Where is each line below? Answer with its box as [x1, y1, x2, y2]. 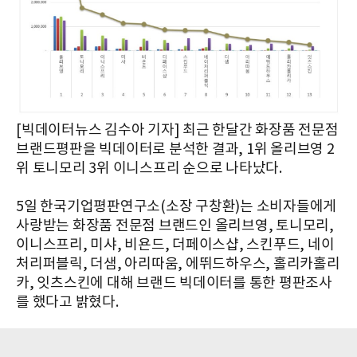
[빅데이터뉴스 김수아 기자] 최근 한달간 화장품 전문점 [16, 121, 339, 139]
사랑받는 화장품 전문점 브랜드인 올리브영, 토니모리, [16, 217, 334, 234]
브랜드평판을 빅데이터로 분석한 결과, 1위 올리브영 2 [16, 140, 335, 158]
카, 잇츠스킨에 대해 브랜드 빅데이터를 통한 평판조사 [16, 274, 332, 292]
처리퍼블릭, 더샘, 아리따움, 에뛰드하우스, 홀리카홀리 [16, 255, 340, 273]
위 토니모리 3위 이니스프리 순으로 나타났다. [16, 159, 282, 177]
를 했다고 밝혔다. [16, 293, 119, 311]
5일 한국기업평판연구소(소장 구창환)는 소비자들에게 [16, 198, 336, 215]
